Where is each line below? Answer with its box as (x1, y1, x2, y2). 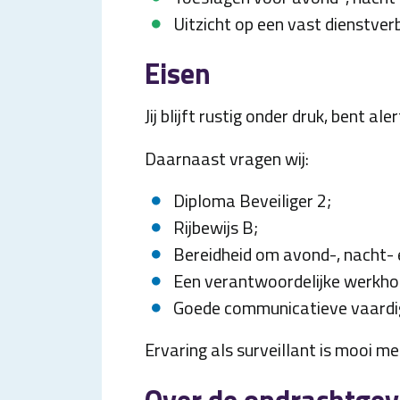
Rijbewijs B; (173, 213, 258, 241)
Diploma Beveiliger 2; (173, 187, 331, 214)
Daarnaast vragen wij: (145, 145, 309, 172)
